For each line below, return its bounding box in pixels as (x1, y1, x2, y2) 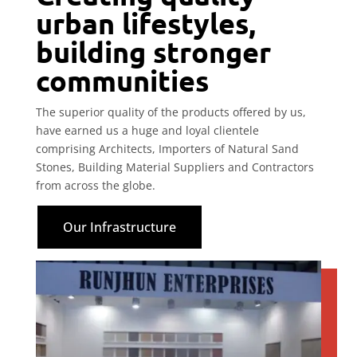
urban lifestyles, (35, 5, 256, 41)
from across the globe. (35, 177, 155, 193)
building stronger (35, 33, 271, 69)
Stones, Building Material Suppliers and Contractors (35, 159, 314, 175)
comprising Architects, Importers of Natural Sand (35, 140, 299, 156)
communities (35, 62, 209, 98)
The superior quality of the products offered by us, (35, 104, 306, 120)
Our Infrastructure (62, 218, 176, 236)
